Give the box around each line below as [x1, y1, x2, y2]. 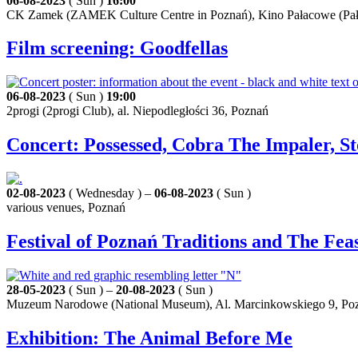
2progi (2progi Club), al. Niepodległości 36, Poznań [6, 104, 268, 118]
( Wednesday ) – [66, 186, 154, 201]
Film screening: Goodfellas [6, 38, 228, 59]
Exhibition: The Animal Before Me [6, 327, 292, 348]
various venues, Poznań [6, 201, 125, 215]
